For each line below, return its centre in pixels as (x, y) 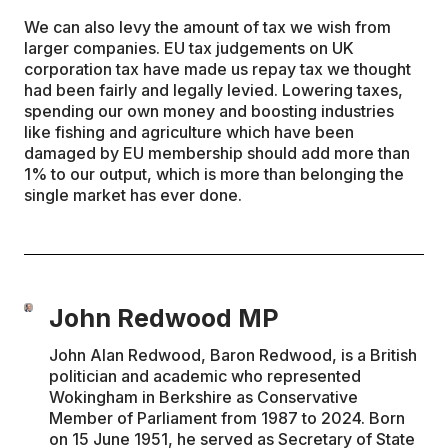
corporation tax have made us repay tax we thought (217, 68)
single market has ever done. (133, 194)
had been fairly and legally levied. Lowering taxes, (213, 89)
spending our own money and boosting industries (209, 110)
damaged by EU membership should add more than (217, 152)
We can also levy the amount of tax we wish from (207, 26)
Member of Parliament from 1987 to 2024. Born (227, 417)
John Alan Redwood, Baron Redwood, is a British (233, 354)
